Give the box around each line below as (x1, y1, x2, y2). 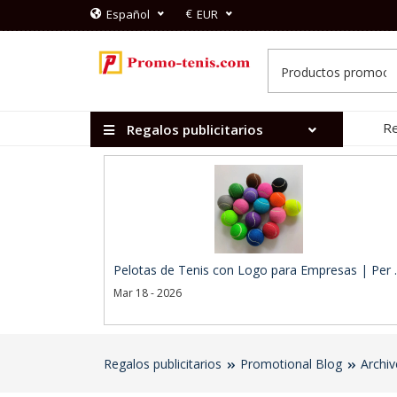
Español (106, 6, 150, 22)
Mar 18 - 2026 (113, 285, 182, 300)
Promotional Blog (240, 355, 342, 372)
